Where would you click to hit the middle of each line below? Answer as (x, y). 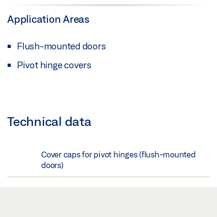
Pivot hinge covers (54, 65)
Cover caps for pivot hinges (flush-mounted (118, 154)
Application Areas (48, 19)
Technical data (49, 121)
